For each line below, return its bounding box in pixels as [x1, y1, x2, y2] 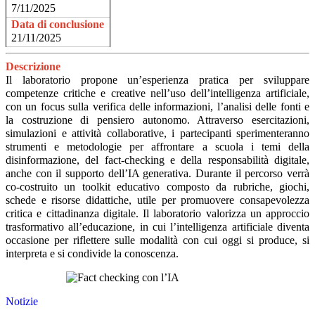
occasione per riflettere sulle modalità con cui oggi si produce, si [6, 234, 309, 247]
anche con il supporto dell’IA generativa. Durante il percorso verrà [6, 167, 309, 180]
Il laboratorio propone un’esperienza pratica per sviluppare [6, 74, 309, 86]
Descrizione [6, 60, 60, 73]
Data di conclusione [11, 18, 105, 31]
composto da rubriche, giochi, [160, 181, 310, 193]
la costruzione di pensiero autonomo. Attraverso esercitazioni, [6, 114, 309, 127]
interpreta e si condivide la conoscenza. [6, 247, 179, 260]
